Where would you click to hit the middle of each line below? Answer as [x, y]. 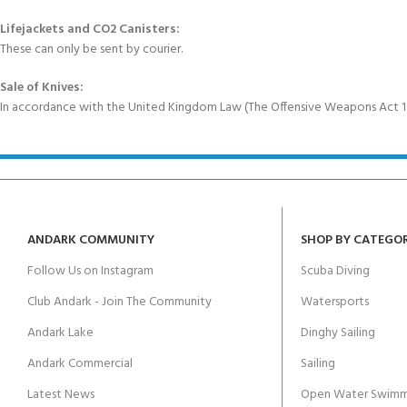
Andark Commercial [80, 364]
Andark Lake [60, 333]
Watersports [334, 303]
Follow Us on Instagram [90, 272]
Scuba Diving [335, 272]
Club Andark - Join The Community [119, 303]
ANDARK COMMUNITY [91, 241]
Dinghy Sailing [338, 333]
